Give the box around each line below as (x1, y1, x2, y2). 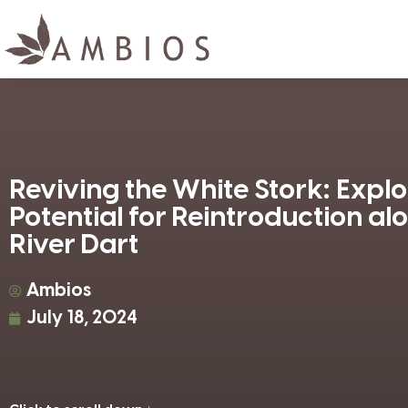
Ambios (26, 280, 91, 301)
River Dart (9, 230, 138, 260)
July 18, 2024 (26, 308, 138, 328)
